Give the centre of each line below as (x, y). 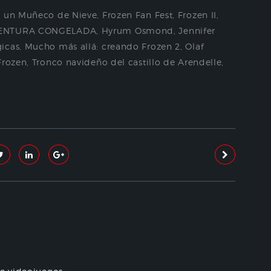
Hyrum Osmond (138, 30)
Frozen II (197, 15)
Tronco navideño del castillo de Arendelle (127, 62)
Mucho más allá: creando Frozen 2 (103, 46)
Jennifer (197, 30)
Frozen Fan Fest (137, 15)
